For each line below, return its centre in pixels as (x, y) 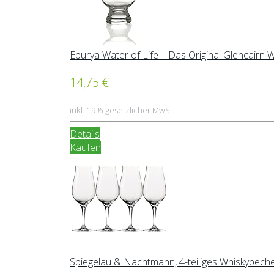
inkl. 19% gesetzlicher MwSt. (122, 110)
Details (85, 134)
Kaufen (86, 148)
